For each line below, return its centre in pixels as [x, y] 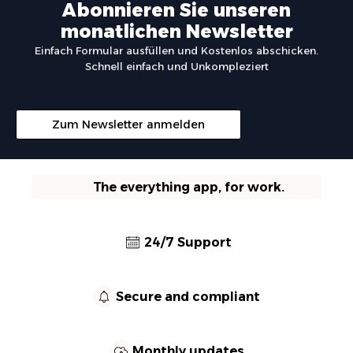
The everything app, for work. [188, 188]
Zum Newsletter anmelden [128, 125]
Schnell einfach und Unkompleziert [176, 67]
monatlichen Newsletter [176, 32]
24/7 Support [188, 243]
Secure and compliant [188, 297]
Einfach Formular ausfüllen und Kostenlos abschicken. [176, 51]
